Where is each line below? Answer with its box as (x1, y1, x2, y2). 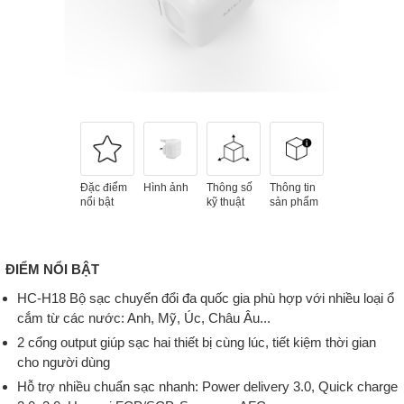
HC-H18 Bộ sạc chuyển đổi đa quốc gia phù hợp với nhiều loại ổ (17, 290, 394, 306)
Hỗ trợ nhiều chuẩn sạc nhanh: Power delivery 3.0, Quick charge (17, 379, 398, 394)
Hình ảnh (143, 181, 188, 194)
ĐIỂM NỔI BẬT (5, 262, 99, 277)
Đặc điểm (80, 181, 127, 194)
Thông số (207, 181, 252, 194)
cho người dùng (17, 354, 110, 370)
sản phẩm (270, 196, 318, 208)
